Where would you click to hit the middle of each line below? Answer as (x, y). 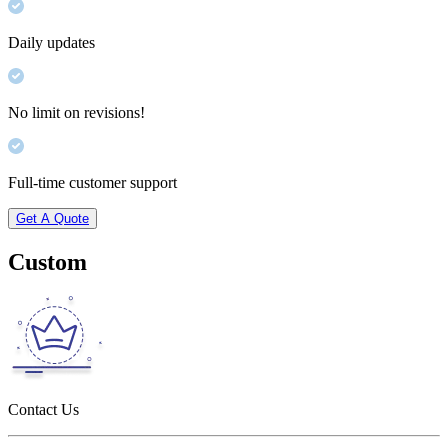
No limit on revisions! (76, 112)
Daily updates (51, 42)
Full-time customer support (92, 182)
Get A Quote (52, 218)
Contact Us (43, 409)
